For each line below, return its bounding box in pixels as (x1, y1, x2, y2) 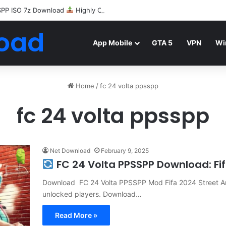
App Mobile (93, 38, 132, 47)
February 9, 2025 (101, 147, 149, 154)
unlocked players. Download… (42, 190, 142, 198)
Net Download (50, 147, 90, 154)
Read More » (55, 211, 97, 219)
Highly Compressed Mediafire (73, 6, 169, 14)
